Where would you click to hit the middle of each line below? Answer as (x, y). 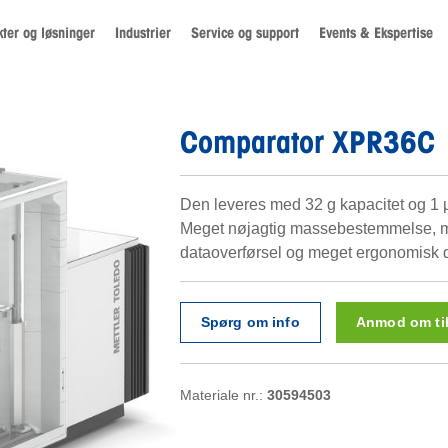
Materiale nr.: (223, 395)
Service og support (245, 32)
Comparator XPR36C (307, 141)
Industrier (143, 32)
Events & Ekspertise (376, 32)
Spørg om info (250, 322)
